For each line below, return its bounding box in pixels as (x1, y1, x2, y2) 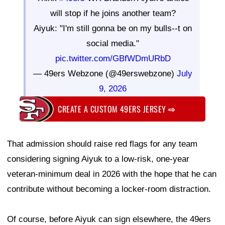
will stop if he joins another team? (50, 9, 176, 19)
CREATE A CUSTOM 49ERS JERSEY (58, 102, 169, 115)
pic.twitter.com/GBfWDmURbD (55, 54, 171, 64)
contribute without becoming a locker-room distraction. (7, 184, 211, 194)
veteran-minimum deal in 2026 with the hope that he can (7, 169, 216, 179)
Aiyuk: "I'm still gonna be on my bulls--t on (34, 24, 192, 34)
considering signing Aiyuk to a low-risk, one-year (7, 154, 189, 164)
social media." (86, 39, 139, 49)
